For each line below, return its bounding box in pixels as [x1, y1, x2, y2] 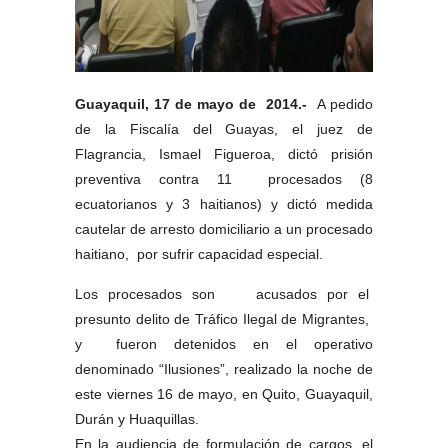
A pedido [312, 96, 373, 112]
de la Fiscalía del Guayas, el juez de [75, 121, 373, 137]
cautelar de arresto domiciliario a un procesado [75, 221, 373, 237]
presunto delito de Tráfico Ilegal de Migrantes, [75, 311, 373, 327]
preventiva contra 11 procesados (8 [75, 171, 373, 187]
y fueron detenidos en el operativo [75, 336, 373, 352]
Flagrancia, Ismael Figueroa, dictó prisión [75, 146, 373, 162]
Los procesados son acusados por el [75, 286, 373, 302]
